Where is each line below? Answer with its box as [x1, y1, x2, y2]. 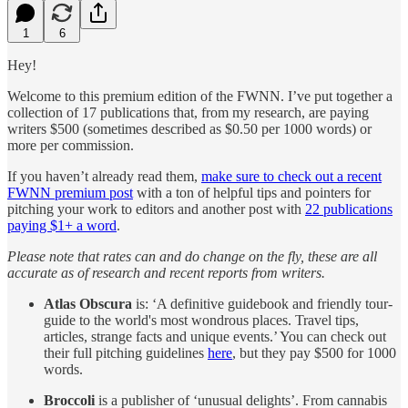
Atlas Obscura [44, 295, 132, 311]
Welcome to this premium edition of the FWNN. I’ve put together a [7, 87, 393, 104]
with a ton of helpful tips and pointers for [133, 184, 371, 200]
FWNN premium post [7, 184, 133, 200]
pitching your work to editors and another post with [7, 200, 305, 217]
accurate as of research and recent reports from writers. [7, 264, 325, 280]
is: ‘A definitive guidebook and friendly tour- [132, 295, 393, 311]
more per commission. [7, 137, 134, 153]
